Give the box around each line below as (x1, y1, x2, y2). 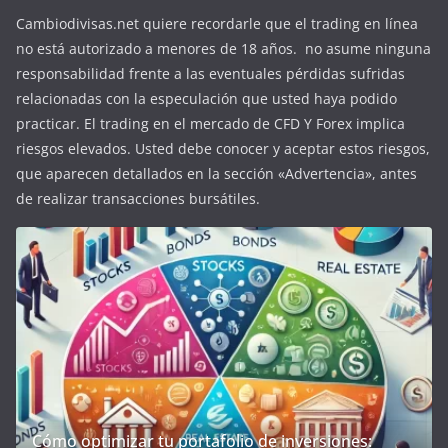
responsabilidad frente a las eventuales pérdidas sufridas (16, 64, 405, 83)
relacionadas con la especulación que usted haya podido (16, 89, 397, 108)
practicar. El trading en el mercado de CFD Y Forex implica (16, 114, 405, 133)
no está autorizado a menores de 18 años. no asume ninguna (16, 39, 431, 58)
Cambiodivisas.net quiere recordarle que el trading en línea (16, 14, 418, 33)
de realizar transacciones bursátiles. (16, 189, 260, 208)
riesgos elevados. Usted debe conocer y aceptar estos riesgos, (16, 139, 430, 158)
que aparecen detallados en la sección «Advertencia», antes (16, 164, 417, 183)
